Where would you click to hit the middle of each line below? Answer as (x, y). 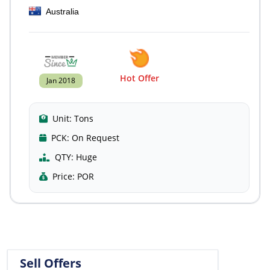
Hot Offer (139, 78)
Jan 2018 (61, 80)
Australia (62, 11)
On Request (96, 138)
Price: (64, 176)
